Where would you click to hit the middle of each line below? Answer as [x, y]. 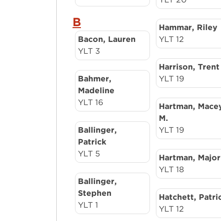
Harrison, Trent [189, 67]
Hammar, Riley [188, 27]
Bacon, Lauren [107, 39]
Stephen [95, 193]
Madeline [96, 91]
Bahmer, [95, 79]
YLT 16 [91, 102]
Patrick [92, 142]
